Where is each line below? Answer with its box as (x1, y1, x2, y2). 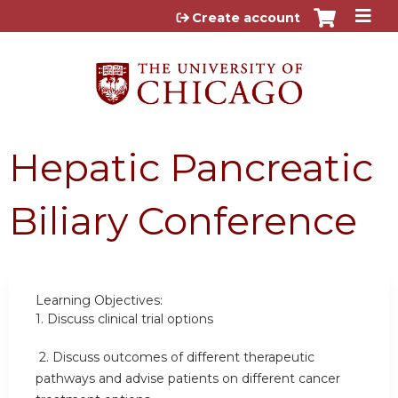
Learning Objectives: (36, 291, 163, 308)
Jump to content (138, 5, 260, 22)
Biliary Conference (9, 196, 357, 244)
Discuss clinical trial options (47, 310, 213, 327)
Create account (192, 10, 300, 26)
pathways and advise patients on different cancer (36, 370, 340, 387)
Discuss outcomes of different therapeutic (52, 349, 314, 366)
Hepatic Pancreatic (9, 143, 373, 191)
